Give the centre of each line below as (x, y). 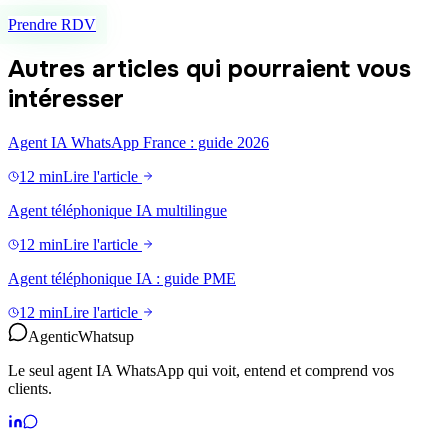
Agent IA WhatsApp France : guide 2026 (138, 143)
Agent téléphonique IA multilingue (117, 211)
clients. (30, 389)
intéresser (66, 99)
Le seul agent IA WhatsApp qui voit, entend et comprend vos (201, 371)
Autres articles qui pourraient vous (209, 69)
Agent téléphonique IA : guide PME (122, 279)
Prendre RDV (52, 25)
